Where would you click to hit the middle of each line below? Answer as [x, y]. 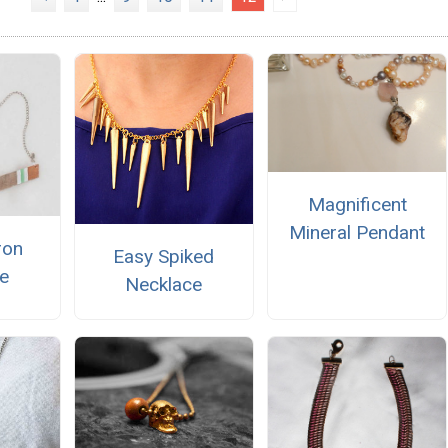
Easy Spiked [164, 257]
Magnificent [357, 205]
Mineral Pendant [357, 233]
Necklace [164, 285]
